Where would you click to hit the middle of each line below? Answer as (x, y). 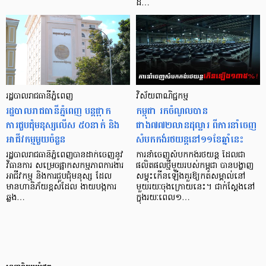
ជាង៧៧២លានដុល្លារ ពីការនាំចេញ (196, 125)
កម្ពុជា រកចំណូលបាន (172, 110)
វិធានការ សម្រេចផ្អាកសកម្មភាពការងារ (65, 166)
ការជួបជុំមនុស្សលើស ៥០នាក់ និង (63, 125)
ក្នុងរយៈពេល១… (163, 198)
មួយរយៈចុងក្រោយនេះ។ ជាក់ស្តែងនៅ (195, 187)
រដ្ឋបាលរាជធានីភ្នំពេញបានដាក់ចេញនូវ (65, 155)
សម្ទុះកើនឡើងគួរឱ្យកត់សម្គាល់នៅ (191, 176)
